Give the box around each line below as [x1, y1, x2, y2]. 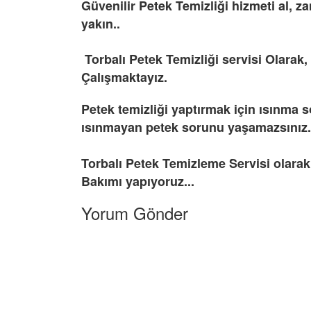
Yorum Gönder [81, 201, 188, 226]
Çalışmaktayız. [81, 68, 171, 87]
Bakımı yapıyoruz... [81, 172, 194, 191]
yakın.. [81, 15, 120, 33]
